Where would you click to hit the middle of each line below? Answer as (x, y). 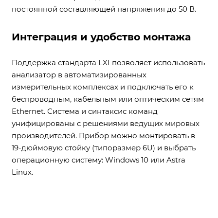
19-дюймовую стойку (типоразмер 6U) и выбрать (104, 148)
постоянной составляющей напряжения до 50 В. (104, 9)
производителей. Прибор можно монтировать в (103, 136)
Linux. (22, 172)
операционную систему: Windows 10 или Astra (99, 160)
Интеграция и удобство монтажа (101, 37)
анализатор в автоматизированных (79, 75)
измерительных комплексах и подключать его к (103, 87)
